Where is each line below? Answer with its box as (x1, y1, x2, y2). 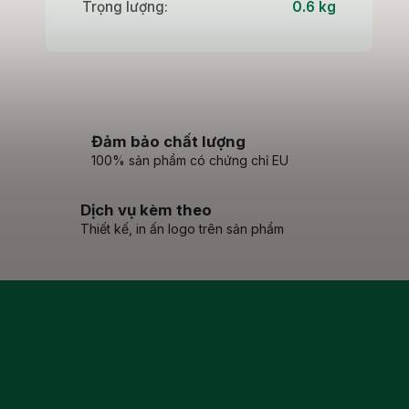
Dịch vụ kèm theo (80, 200, 212, 219)
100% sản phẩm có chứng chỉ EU (90, 152, 288, 168)
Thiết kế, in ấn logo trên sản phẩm (80, 220, 284, 236)
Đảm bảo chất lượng (90, 131, 246, 151)
